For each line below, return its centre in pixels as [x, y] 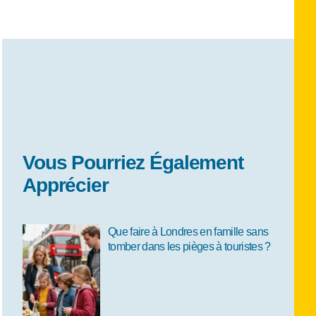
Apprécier [65, 186]
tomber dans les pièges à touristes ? [189, 246]
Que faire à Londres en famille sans [188, 231]
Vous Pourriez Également [133, 163]
